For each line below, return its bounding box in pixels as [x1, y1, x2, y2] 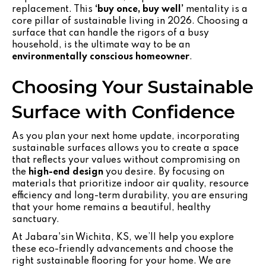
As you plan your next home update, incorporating [12, 131, 240, 141]
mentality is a [183, 4, 248, 14]
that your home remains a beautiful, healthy [12, 202, 211, 213]
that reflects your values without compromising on [12, 155, 240, 165]
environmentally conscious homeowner [12, 52, 189, 62]
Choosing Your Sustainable [12, 75, 254, 98]
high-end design [28, 167, 103, 177]
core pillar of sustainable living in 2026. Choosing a [12, 16, 248, 26]
